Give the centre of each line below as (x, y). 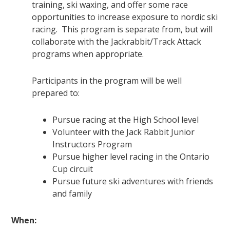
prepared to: (56, 93)
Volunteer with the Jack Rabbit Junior (124, 132)
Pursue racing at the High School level (126, 120)
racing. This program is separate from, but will (122, 30)
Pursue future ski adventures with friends (133, 181)
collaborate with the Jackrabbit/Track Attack (117, 42)
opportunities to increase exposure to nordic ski (125, 17)
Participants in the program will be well (107, 81)
